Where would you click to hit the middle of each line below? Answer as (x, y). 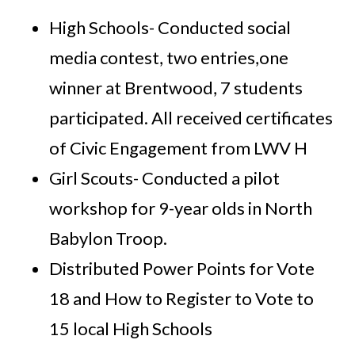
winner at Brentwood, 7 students (176, 87)
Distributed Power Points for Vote (182, 268)
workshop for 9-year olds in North (181, 208)
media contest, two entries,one (169, 57)
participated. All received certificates (191, 117)
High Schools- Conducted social (170, 27)
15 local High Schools (131, 328)
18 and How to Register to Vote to (182, 298)
